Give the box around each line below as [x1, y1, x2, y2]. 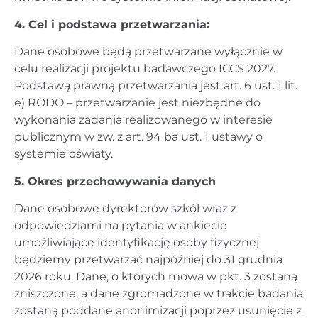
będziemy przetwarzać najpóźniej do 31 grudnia [14, 252, 283, 266]
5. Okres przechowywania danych [14, 174, 216, 188]
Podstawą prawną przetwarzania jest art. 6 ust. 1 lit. [14, 79, 297, 93]
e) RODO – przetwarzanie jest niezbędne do [14, 96, 261, 110]
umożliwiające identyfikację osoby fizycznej [14, 235, 259, 249]
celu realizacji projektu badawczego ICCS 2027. [14, 62, 275, 76]
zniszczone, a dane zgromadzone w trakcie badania [14, 286, 303, 300]
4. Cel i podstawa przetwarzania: [14, 17, 209, 31]
